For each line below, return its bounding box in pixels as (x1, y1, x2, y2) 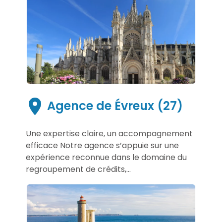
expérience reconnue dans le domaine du (26, 151, 187, 163)
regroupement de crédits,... (26, 163, 131, 175)
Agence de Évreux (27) (44, 97, 183, 114)
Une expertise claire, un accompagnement (26, 127, 193, 139)
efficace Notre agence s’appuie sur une (26, 139, 179, 151)
